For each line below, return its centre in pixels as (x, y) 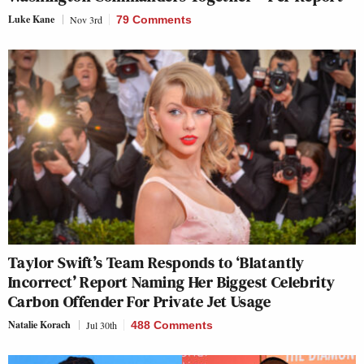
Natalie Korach (39, 325)
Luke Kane (31, 19)
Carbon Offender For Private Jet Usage (140, 302)
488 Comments (172, 325)
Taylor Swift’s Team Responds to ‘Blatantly (156, 263)
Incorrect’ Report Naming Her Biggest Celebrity (172, 282)
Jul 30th (102, 325)
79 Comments (154, 19)
